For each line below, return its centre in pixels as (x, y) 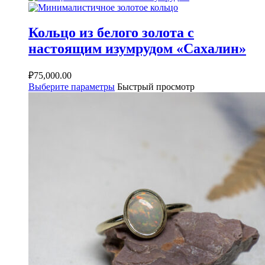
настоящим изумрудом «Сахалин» (137, 49)
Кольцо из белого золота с (111, 33)
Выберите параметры (72, 87)
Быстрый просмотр (156, 87)
